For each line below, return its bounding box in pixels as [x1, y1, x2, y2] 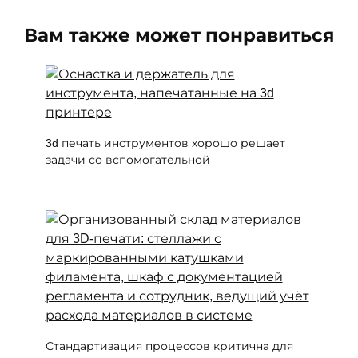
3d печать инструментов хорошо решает [45, 136, 285, 149]
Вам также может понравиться [24, 24, 334, 46]
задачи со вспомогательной [45, 153, 210, 166]
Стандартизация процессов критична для [45, 339, 293, 352]
